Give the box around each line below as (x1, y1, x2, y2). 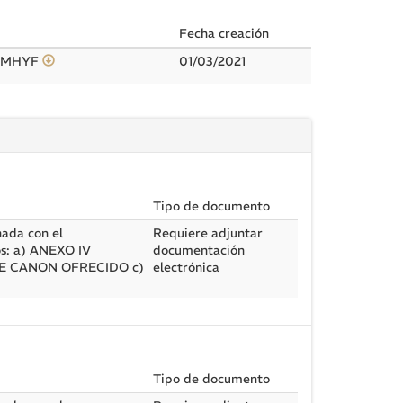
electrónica (153, 259, 219, 275)
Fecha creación (179, 25, 269, 41)
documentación (153, 242, 245, 258)
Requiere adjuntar (153, 225, 263, 241)
